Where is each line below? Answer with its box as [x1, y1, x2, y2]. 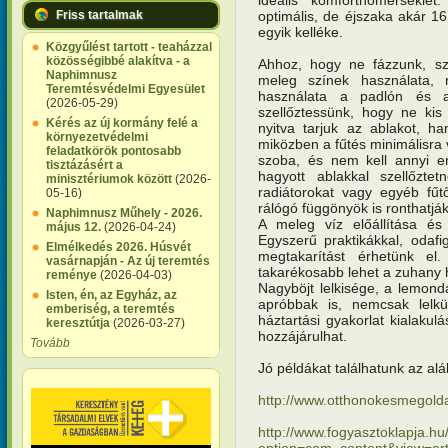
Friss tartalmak [56, 8, 143, 22]
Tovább [30, 336, 70, 350]
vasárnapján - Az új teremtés [46, 254, 210, 268]
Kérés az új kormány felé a [46, 116, 198, 130]
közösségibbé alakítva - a [46, 54, 190, 68]
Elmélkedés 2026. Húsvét [46, 240, 191, 254]
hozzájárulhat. [258, 327, 347, 344]
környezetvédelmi [46, 130, 148, 144]
